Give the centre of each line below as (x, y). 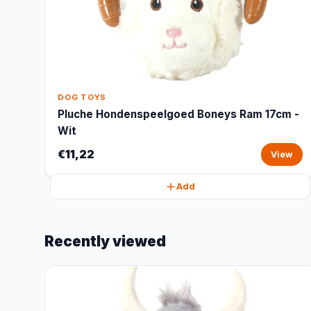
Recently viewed (105, 241)
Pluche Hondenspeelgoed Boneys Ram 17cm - (178, 114)
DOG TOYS (82, 97)
